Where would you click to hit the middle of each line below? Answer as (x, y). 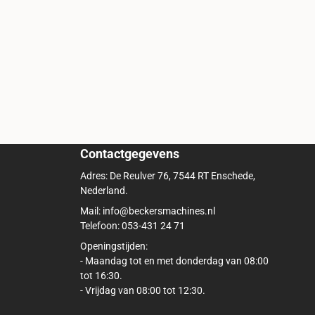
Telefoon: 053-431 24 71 (133, 226)
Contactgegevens (129, 154)
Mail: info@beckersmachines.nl (148, 211)
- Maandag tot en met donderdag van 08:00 (174, 261)
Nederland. (105, 191)
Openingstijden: (115, 246)
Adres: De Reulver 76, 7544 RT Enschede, (167, 176)
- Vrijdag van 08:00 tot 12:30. (142, 291)
